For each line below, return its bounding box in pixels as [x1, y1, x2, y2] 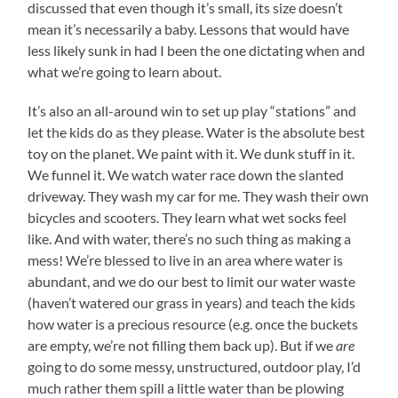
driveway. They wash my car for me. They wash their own [28, 187, 370, 205]
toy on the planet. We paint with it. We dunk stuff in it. [28, 145, 355, 163]
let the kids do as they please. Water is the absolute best [28, 123, 366, 141]
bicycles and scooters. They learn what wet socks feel [28, 209, 347, 227]
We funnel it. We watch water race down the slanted [28, 166, 345, 184]
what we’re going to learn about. [28, 63, 222, 81]
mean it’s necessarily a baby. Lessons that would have [28, 20, 350, 38]
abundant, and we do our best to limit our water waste [28, 273, 356, 291]
